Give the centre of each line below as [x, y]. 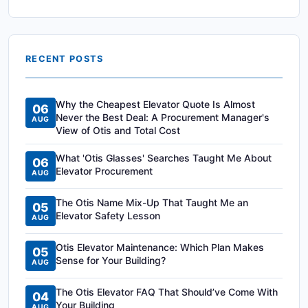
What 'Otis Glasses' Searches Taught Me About [164, 158]
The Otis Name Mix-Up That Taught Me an [152, 202]
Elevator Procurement [104, 171]
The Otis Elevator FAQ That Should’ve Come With [167, 292]
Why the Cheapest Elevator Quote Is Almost [155, 104]
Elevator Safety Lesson [108, 216]
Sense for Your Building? [111, 260]
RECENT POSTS [65, 59]
